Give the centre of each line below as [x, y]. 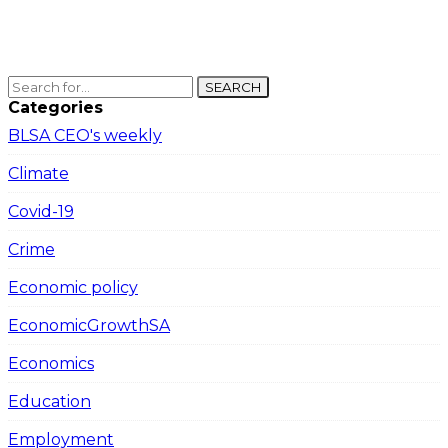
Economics [51, 364]
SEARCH [233, 87]
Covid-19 [41, 212]
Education [49, 402]
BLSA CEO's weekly [85, 136]
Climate [38, 174]
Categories [55, 108]
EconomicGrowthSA [89, 326]
